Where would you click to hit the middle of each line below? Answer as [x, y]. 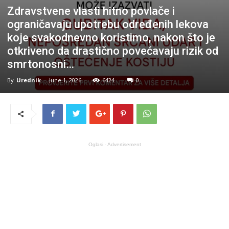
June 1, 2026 [65, 80]
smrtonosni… [41, 64]
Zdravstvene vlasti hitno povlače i [91, 11]
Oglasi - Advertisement [114, 144]
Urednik [29, 80]
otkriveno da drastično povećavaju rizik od [113, 51]
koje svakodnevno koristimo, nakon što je [111, 37]
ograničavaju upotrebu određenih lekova [108, 24]
